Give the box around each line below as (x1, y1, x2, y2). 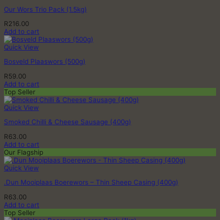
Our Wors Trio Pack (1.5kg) (4, 5, 87, 13)
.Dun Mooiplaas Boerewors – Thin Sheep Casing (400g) (4, 178, 178, 187)
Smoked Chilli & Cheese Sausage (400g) (4, 118, 131, 126)
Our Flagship (4, 148, 43, 156)
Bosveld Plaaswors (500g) (4, 57, 85, 66)
